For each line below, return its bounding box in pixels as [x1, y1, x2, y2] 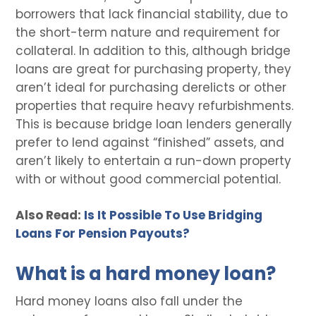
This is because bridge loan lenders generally [16, 115, 293, 133]
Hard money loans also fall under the [16, 292, 243, 310]
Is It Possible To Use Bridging [84, 206, 263, 224]
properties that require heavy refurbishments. [16, 97, 294, 114]
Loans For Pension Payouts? [16, 224, 190, 242]
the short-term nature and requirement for [16, 23, 281, 41]
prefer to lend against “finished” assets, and [16, 133, 285, 151]
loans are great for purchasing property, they [16, 60, 292, 78]
